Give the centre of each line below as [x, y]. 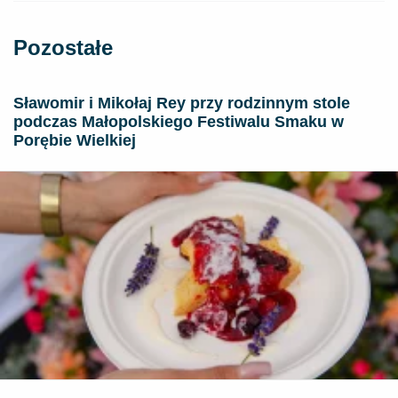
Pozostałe [63, 47]
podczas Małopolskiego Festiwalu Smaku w [179, 121]
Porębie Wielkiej [75, 140]
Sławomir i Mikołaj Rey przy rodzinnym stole [182, 103]
